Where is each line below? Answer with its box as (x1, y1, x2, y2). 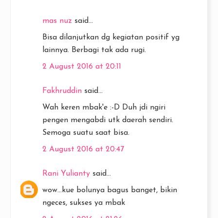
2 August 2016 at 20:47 (42, 145, 124, 153)
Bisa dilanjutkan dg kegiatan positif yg (42, 33, 180, 41)
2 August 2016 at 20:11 (42, 62, 121, 71)
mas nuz (42, 17, 72, 25)
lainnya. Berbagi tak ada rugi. (42, 46, 146, 54)
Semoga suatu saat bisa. (42, 128, 129, 137)
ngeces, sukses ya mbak (42, 199, 125, 207)
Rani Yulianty (42, 169, 90, 178)
